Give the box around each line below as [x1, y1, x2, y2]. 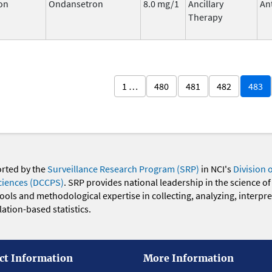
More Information [143, 251, 234, 264]
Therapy [188, 10, 222, 23]
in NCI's [199, 163, 233, 175]
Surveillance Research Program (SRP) [47, 163, 199, 175]
